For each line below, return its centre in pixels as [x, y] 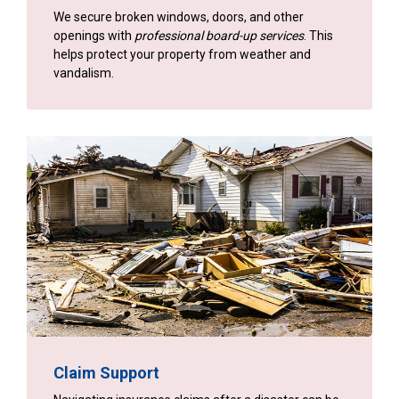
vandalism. [84, 73]
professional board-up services [219, 36]
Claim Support [106, 373]
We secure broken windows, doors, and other [179, 17]
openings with [94, 36]
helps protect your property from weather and [182, 55]
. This [318, 36]
